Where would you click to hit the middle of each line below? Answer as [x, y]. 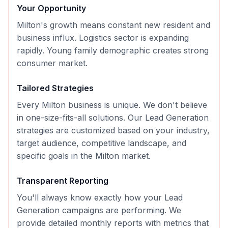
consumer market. [52, 63]
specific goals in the [56, 156]
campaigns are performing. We [120, 210]
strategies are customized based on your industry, [113, 130]
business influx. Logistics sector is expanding [103, 38]
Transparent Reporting [63, 181]
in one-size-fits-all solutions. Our [81, 118]
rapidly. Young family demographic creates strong [113, 50]
